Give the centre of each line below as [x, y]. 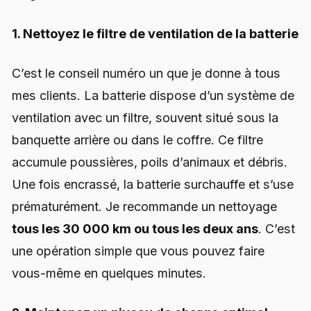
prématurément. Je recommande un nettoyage [144, 206]
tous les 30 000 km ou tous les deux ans [135, 228]
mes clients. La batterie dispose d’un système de [153, 95]
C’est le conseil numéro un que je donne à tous [146, 73]
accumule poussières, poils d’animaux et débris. [150, 162]
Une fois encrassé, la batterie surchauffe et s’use [153, 184]
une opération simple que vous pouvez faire [138, 251]
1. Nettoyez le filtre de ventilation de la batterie [155, 33]
